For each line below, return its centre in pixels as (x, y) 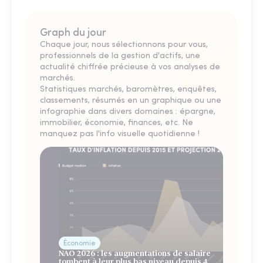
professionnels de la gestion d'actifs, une (120, 56)
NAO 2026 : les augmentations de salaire (135, 254)
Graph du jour (73, 33)
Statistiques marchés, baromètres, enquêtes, (128, 90)
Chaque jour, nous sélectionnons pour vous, (124, 45)
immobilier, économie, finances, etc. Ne (117, 123)
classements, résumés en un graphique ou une (131, 101)
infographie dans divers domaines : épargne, (128, 112)
